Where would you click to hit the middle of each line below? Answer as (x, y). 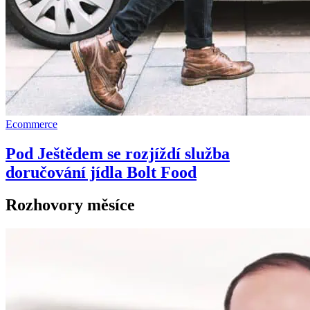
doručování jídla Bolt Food (101, 172)
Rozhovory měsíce (70, 204)
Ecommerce (31, 124)
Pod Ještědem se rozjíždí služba (118, 153)
